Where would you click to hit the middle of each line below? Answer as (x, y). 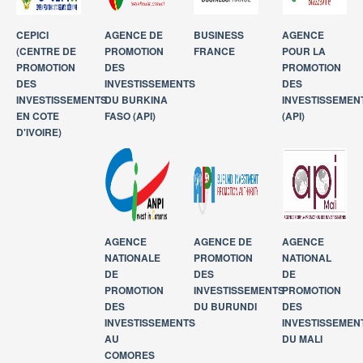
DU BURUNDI (225, 306)
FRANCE (214, 51)
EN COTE (38, 116)
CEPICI (32, 35)
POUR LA (304, 51)
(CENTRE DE (46, 51)
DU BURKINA (137, 100)
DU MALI (303, 339)
